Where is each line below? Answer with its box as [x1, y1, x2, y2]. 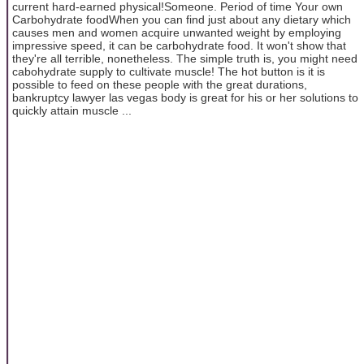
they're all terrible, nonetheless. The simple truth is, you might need [12, 51, 357, 65]
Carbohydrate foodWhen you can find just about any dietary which [12, 12, 351, 26]
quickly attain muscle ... [12, 103, 132, 117]
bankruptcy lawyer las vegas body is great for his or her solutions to [12, 90, 358, 104]
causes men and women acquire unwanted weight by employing [12, 25, 341, 39]
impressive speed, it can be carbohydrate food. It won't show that [12, 38, 346, 52]
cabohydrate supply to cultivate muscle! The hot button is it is [12, 64, 325, 78]
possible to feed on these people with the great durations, [12, 77, 307, 91]
